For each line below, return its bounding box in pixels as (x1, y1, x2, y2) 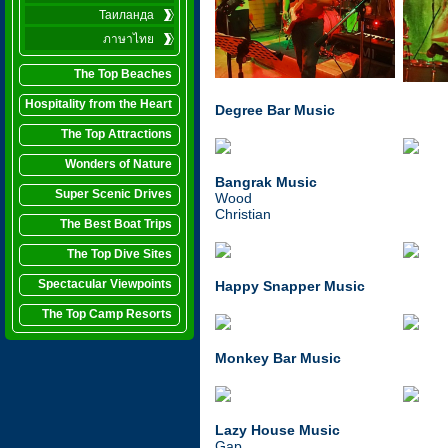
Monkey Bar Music (215, 350, 341, 366)
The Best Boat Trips (60, 217, 172, 231)
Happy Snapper (215, 278, 320, 294)
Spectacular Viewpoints (38, 277, 172, 291)
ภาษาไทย (103, 32, 154, 46)
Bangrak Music (215, 174, 317, 190)
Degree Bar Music (215, 102, 335, 118)
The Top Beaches (74, 67, 172, 81)
